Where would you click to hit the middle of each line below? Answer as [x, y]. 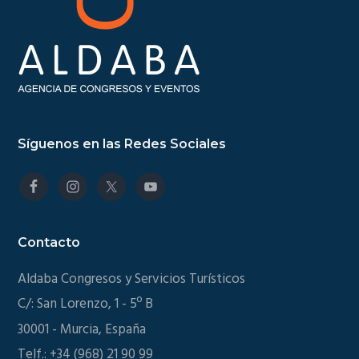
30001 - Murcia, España [82, 329]
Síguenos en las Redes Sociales [122, 143]
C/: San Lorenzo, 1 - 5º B [86, 305]
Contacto [49, 242]
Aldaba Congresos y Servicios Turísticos [132, 279]
